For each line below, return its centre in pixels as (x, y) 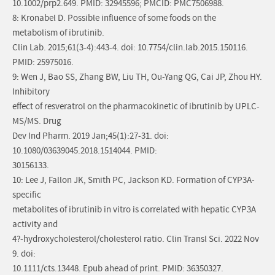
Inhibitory (31, 92)
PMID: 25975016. (43, 63)
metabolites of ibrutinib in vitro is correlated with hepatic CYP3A (134, 210)
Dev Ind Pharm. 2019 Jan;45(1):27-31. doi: (91, 136)
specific (27, 195)
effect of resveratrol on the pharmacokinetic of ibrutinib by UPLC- (136, 107)
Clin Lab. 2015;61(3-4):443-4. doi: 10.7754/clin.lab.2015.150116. (130, 48)
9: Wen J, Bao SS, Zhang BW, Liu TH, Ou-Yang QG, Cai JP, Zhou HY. (137, 77)
